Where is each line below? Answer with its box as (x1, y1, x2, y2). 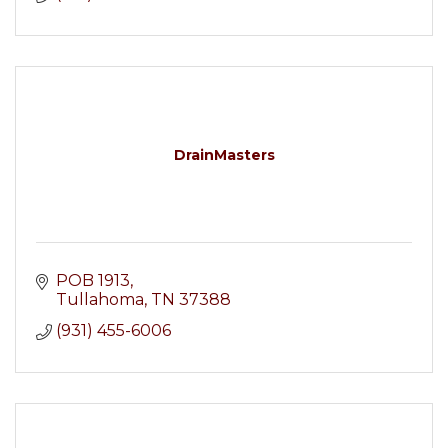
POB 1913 (56, 271, 130, 290)
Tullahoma (56, 290, 144, 309)
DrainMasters (173, 146, 275, 164)
